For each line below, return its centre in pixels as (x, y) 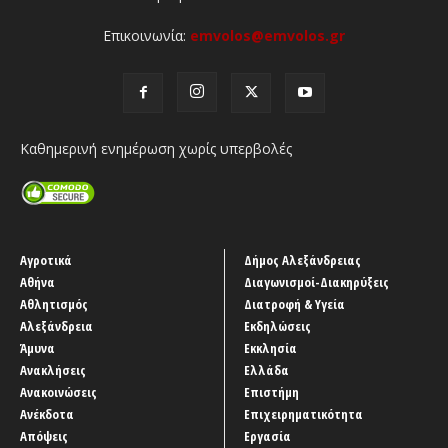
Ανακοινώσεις (58, 391)
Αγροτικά (46, 259)
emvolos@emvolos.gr (267, 35)
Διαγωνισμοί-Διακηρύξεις (316, 281)
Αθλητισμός (54, 303)
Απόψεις (44, 435)
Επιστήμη (271, 391)
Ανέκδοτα (47, 413)
